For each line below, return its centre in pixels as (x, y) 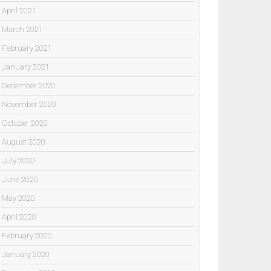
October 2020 (25, 123)
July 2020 (18, 160)
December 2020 (29, 85)
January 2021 (26, 67)
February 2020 (27, 235)
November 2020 (29, 104)
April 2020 (19, 217)
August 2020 (24, 142)
